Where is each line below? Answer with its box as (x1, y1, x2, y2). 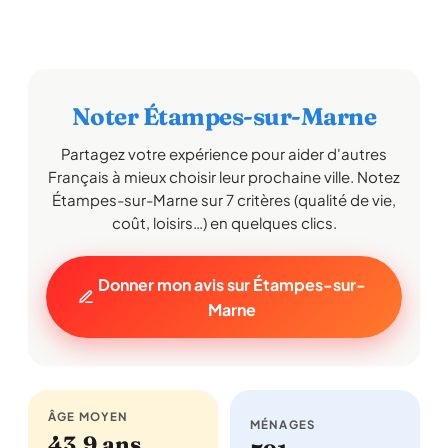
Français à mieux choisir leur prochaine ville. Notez (48, 167, 400, 186)
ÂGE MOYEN (48, 409, 129, 424)
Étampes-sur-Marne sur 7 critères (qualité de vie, (52, 190, 396, 209)
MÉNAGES (250, 417, 316, 432)
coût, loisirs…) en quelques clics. (111, 213, 337, 232)
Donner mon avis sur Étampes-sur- (97, 274, 366, 295)
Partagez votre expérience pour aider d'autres (61, 144, 387, 163)
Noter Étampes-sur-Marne (71, 102, 377, 131)
